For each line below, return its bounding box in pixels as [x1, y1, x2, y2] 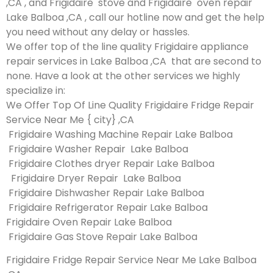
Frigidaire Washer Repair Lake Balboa [6, 141, 188, 156]
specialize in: [6, 83, 65, 97]
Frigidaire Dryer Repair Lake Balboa [6, 171, 181, 185]
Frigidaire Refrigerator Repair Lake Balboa [6, 200, 208, 214]
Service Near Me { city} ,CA [6, 112, 134, 127]
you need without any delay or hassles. [6, 24, 190, 39]
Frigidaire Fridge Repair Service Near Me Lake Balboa [6, 253, 257, 268]
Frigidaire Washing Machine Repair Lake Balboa [6, 127, 233, 141]
